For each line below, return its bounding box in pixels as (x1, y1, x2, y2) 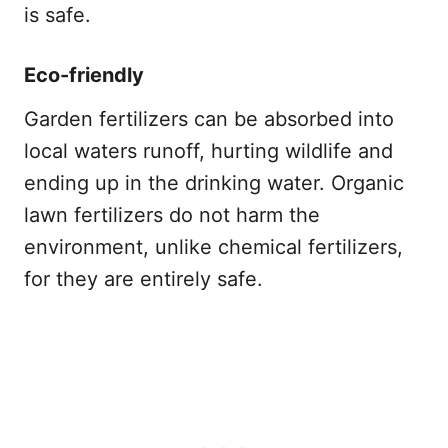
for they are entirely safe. (24, 266, 263, 291)
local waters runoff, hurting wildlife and (24, 138, 393, 163)
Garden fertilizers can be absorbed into (24, 106, 394, 131)
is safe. (24, 2, 91, 27)
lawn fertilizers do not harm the (24, 202, 320, 227)
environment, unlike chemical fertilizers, (24, 234, 403, 259)
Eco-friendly (24, 62, 144, 87)
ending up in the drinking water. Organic (24, 170, 404, 195)
